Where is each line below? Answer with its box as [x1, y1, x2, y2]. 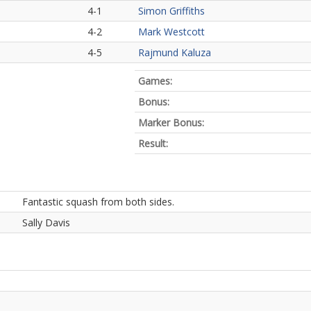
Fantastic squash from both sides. [22, 195, 174, 208]
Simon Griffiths [138, 4, 205, 17]
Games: [138, 74, 172, 87]
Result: [138, 137, 168, 150]
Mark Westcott [138, 25, 205, 38]
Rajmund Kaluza [138, 46, 211, 59]
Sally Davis [22, 216, 70, 229]
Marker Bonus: [138, 116, 204, 129]
